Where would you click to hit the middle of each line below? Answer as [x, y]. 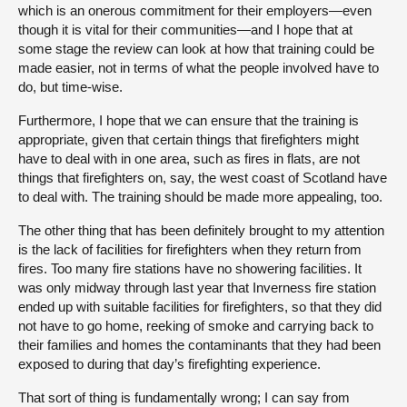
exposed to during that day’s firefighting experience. [169, 363]
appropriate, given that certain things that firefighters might [189, 139]
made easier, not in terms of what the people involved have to [199, 67]
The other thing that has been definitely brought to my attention [201, 230]
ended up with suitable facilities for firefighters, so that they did [200, 306]
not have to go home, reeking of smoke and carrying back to [196, 325]
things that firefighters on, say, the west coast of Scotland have [203, 177]
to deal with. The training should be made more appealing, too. [200, 196]
